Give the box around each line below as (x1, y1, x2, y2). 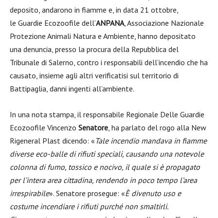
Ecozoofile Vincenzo (10, 123, 78, 132)
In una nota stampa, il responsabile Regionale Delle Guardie (10, 109, 204, 119)
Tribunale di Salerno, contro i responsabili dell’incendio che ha (10, 57, 208, 67)
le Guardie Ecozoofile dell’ (10, 18, 96, 28)
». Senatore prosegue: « (49, 188, 125, 198)
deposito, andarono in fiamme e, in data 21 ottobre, (10, 5, 178, 15)
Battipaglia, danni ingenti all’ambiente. (10, 84, 134, 93)
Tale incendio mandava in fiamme (95, 136, 207, 145)
